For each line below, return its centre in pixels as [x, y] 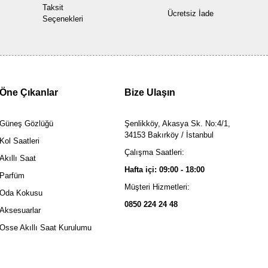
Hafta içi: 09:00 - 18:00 [164, 170]
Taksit [53, 7]
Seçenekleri [63, 19]
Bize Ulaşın [150, 92]
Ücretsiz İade [190, 13]
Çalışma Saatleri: [154, 152]
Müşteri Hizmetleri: [157, 187]
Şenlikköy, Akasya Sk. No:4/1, [177, 124]
